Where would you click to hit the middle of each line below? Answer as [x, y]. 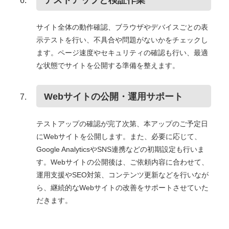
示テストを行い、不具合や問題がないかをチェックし [122, 40]
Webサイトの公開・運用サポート [113, 97]
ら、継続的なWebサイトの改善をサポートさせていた [122, 188]
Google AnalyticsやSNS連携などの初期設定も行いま [120, 150]
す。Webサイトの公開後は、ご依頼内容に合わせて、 [122, 162]
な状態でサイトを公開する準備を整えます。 [108, 66]
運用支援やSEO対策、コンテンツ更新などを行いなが [122, 175]
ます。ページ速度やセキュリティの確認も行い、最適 [122, 53]
